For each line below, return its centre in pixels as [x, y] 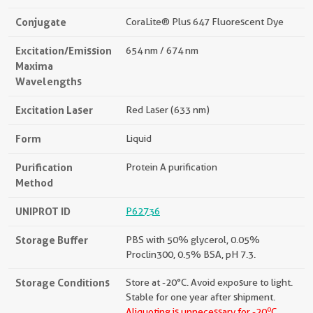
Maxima [34, 66]
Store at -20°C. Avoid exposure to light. [209, 283]
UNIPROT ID [43, 212]
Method [34, 183]
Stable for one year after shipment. [201, 297]
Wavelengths [49, 82]
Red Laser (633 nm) [168, 110]
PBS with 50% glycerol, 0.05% [193, 240]
